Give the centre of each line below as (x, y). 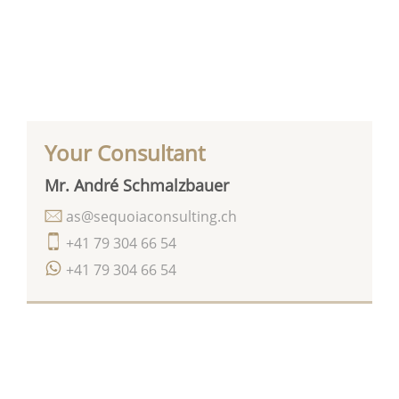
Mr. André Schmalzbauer (137, 185)
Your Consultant (125, 152)
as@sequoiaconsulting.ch (150, 217)
